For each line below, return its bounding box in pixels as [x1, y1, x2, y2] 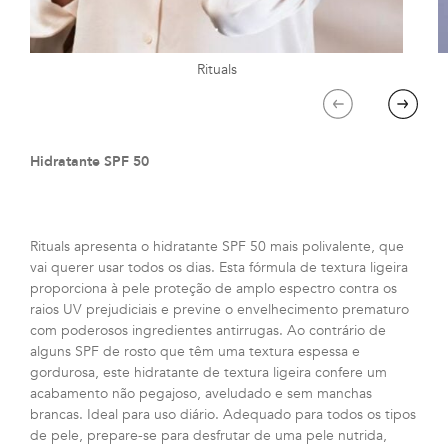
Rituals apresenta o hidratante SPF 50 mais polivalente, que [30, 237, 404, 257]
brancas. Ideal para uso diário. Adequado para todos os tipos [30, 405, 416, 425]
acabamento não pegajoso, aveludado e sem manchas [30, 384, 372, 404]
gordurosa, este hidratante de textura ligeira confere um [30, 363, 387, 383]
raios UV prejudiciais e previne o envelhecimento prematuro [30, 300, 409, 320]
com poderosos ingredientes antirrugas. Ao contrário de [30, 321, 386, 341]
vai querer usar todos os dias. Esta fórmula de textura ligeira [30, 258, 408, 278]
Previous [337, 101, 397, 124]
